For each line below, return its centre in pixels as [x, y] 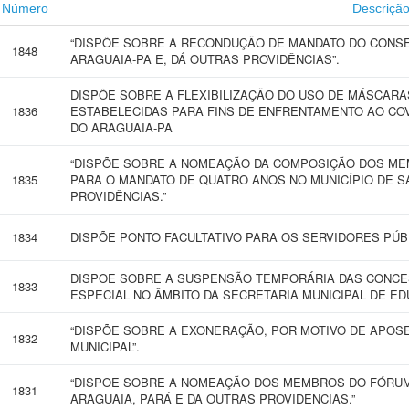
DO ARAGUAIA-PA [121, 127]
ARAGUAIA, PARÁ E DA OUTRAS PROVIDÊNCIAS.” [213, 399]
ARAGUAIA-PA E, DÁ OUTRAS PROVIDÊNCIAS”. [205, 59]
